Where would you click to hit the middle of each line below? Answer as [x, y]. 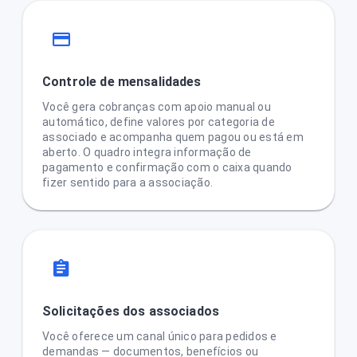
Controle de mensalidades [122, 82]
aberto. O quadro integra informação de [147, 152]
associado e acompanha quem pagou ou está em [173, 137]
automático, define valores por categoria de [159, 122]
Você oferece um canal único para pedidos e [160, 336]
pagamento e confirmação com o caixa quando [167, 167]
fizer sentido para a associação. [127, 182]
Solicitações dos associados [131, 311]
